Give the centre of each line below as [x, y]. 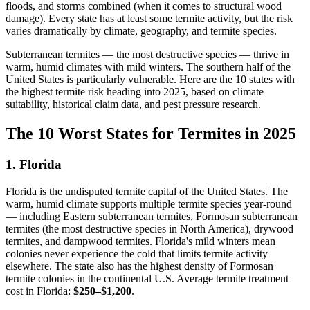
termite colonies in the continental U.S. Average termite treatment [147, 278]
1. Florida [34, 164]
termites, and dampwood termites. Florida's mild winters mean [140, 241]
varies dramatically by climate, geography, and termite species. [141, 31]
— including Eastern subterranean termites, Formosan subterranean [152, 216]
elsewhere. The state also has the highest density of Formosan [139, 266]
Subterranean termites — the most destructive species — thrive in [147, 55]
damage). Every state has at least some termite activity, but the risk [149, 19]
